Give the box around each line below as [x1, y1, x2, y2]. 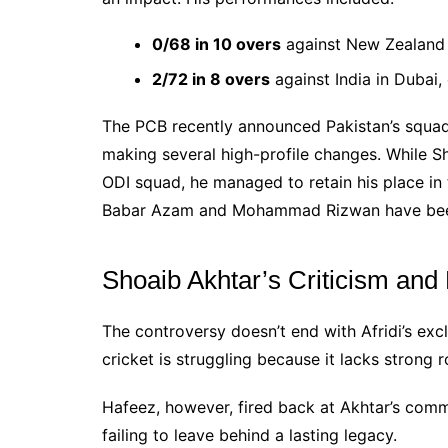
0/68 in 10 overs [152, 33, 281, 54]
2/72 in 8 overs [152, 68, 270, 89]
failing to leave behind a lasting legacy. [102, 424, 397, 445]
